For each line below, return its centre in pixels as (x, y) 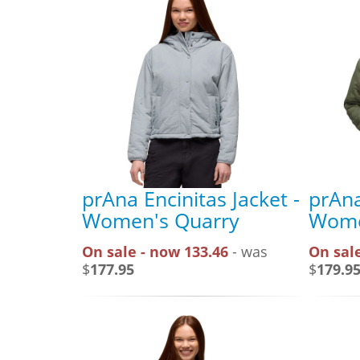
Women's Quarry (161, 220)
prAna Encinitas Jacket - (191, 198)
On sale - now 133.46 (155, 251)
